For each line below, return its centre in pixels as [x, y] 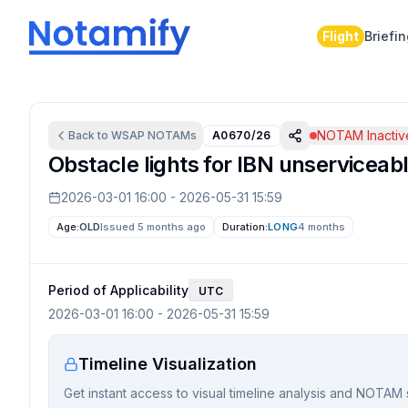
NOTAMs [171, 135]
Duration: [245, 227]
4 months [321, 227]
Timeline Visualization [168, 364]
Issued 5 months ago [153, 227]
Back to [90, 135]
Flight [340, 36]
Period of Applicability [118, 290]
